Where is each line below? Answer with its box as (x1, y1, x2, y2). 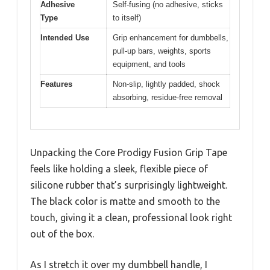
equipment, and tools (113, 60, 186, 69)
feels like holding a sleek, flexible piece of (30, 163, 208, 174)
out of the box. (30, 228, 94, 239)
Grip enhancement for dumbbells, (113, 33, 228, 42)
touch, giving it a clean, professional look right (30, 212, 232, 223)
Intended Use (40, 33, 89, 42)
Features (40, 80, 72, 89)
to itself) (113, 13, 141, 22)
